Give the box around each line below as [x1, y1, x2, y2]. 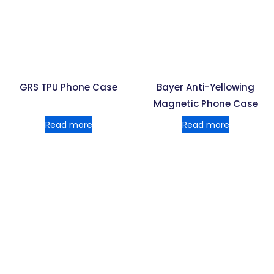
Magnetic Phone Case [153, 97, 258, 110]
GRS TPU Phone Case [20, 80, 117, 94]
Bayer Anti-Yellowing [157, 80, 254, 94]
